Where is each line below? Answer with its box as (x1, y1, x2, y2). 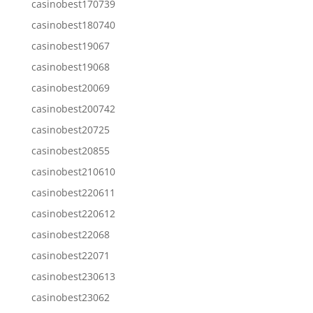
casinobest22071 (31, 248, 110, 262)
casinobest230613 (31, 269, 115, 283)
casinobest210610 (31, 164, 115, 178)
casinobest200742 (31, 101, 115, 115)
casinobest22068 (31, 227, 110, 241)
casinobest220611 (31, 185, 115, 199)
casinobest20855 (31, 143, 110, 157)
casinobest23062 (31, 290, 110, 304)
